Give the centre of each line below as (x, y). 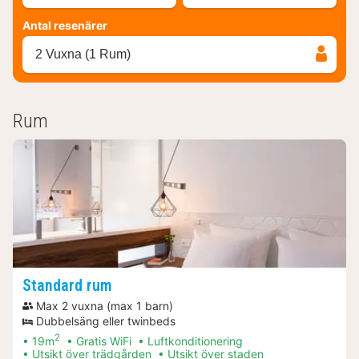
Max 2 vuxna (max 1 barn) (105, 305)
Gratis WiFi (104, 341)
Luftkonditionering (195, 341)
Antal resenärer (65, 25)
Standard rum (67, 285)
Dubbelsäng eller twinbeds (106, 321)
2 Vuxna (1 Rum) (83, 54)
